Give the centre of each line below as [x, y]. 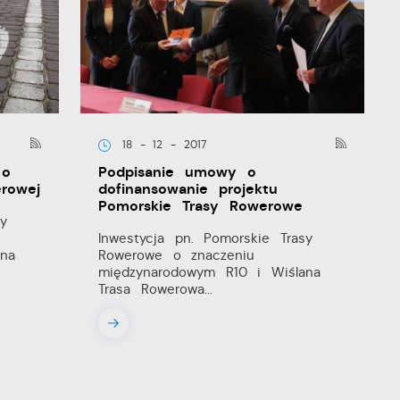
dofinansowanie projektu [188, 188]
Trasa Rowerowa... [155, 288]
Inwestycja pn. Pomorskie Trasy [206, 237]
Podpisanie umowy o [178, 171]
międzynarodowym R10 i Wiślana [210, 271]
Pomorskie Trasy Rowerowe [201, 205]
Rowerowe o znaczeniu [177, 254]
